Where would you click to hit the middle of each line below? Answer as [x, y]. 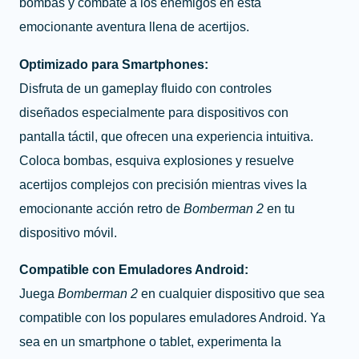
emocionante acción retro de [101, 208]
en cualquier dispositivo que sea [231, 294]
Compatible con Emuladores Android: [134, 270]
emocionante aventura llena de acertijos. [134, 27]
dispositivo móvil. [68, 232]
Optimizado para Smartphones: [114, 64]
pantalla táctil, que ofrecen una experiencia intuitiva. [166, 136]
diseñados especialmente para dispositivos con [154, 112]
